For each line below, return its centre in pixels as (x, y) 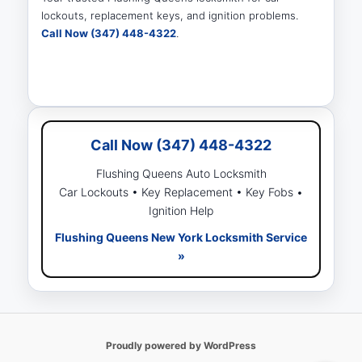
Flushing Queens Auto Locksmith (181, 173)
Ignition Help (181, 210)
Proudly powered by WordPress (181, 345)
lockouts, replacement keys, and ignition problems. (170, 15)
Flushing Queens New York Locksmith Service (181, 237)
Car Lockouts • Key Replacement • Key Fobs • (181, 192)
